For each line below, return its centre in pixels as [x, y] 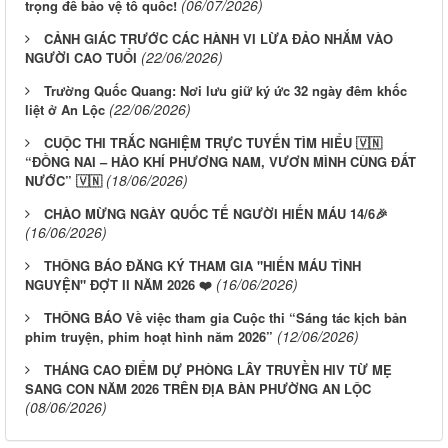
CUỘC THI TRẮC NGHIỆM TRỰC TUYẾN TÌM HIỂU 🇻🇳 [213, 142]
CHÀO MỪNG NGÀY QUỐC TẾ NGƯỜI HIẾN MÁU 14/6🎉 [216, 213]
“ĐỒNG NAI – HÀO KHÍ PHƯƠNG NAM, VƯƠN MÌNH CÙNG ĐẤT [220, 161]
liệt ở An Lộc [65, 109]
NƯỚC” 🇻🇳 [63, 180]
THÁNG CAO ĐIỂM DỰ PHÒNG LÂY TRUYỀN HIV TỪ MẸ [218, 369]
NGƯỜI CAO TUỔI [81, 57]
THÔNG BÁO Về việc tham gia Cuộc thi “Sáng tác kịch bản [225, 317]
